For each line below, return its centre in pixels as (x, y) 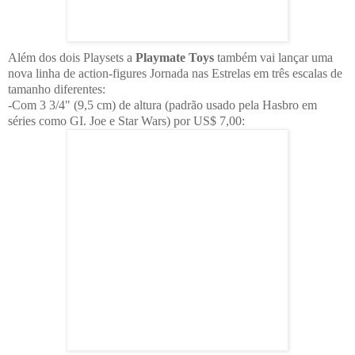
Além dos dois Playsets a (72, 57)
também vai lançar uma (273, 57)
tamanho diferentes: (57, 89)
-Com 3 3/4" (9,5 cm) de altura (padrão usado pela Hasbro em (162, 105)
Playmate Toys (175, 57)
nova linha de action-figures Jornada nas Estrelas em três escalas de (175, 73)
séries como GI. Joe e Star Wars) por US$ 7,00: (126, 120)
